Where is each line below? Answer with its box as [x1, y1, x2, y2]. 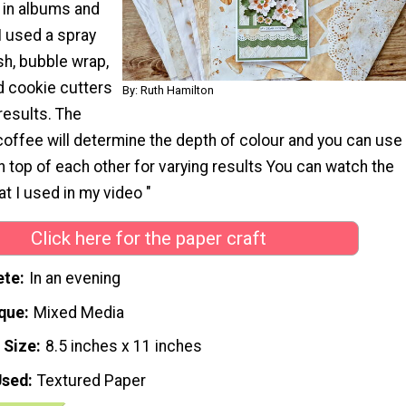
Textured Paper [37, 372, 147, 391]
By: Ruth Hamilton [122, 82, 214, 97]
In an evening [29, 268, 121, 287]
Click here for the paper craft [31, 227, 266, 250]
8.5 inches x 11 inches [45, 337, 203, 356]
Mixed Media [34, 303, 125, 322]
